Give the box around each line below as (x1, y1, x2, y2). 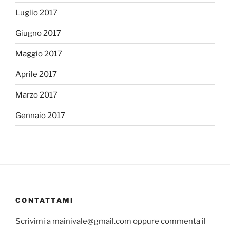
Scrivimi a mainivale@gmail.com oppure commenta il (15, 216, 206, 226)
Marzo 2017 (15, 90, 57, 100)
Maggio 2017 (15, 49, 62, 59)
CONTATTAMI (15, 196, 74, 205)
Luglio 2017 (15, 8, 57, 17)
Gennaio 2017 (15, 110, 65, 120)
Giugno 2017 (15, 28, 61, 38)
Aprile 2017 (15, 69, 57, 79)
